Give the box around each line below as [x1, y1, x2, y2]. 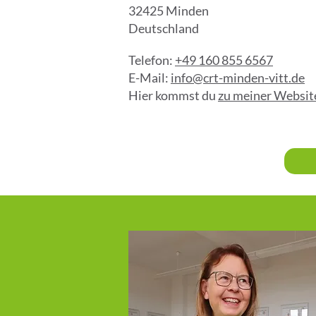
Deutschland [128, 20, 199, 36]
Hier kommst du [128, 87, 218, 103]
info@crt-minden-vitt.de [171, 70, 305, 85]
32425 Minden [128, 3, 209, 18]
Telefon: [128, 52, 175, 68]
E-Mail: [128, 70, 171, 85]
